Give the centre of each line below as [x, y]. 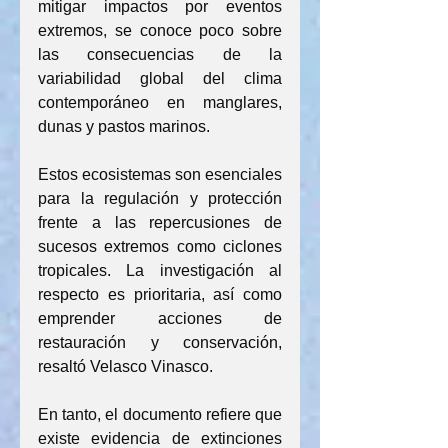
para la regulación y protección [160, 198]
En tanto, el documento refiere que [160, 414]
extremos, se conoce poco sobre [160, 30]
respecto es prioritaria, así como [160, 294]
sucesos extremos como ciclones [160, 246]
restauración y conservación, [160, 342]
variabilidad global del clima [160, 78]
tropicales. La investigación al [160, 270]
